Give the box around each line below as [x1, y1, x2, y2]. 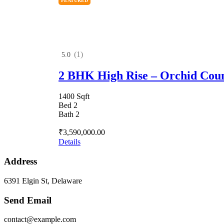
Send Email [4, 194, 51, 205]
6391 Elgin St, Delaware [4, 176, 82, 185]
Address [4, 156, 37, 167]
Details [58, 137, 80, 146]
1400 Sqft [58, 92, 89, 101]
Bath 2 [58, 110, 79, 119]
